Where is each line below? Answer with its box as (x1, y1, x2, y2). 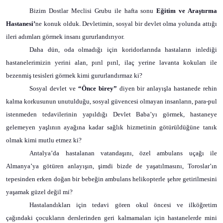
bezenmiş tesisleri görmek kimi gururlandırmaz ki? (6, 72, 142, 79)
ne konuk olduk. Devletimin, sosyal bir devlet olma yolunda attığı (35, 20, 217, 27)
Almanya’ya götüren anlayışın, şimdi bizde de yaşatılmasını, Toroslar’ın (6, 162, 217, 170)
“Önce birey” (78, 85, 117, 92)
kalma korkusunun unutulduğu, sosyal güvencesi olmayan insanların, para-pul (6, 98, 217, 105)
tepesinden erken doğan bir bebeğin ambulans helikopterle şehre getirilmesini (6, 175, 217, 183)
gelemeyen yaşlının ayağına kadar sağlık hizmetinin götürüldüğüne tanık (6, 123, 217, 131)
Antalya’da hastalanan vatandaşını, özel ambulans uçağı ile (29, 149, 217, 157)
